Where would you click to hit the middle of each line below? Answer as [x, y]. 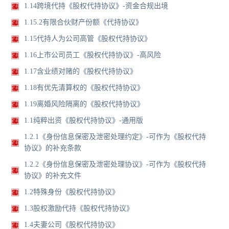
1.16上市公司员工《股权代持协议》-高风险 [93, 55]
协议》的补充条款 [53, 148]
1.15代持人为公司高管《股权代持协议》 [88, 39]
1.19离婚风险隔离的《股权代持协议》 [84, 104]
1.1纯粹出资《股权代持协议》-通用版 [84, 121]
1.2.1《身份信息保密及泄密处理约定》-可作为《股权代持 [115, 137]
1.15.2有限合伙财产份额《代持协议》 [84, 22]
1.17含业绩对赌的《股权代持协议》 [81, 72]
